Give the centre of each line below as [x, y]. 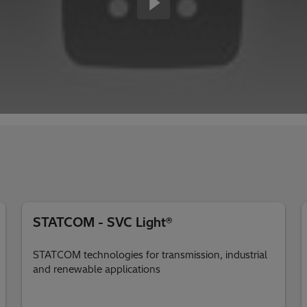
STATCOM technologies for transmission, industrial [150, 255]
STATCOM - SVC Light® [102, 222]
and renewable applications [96, 269]
